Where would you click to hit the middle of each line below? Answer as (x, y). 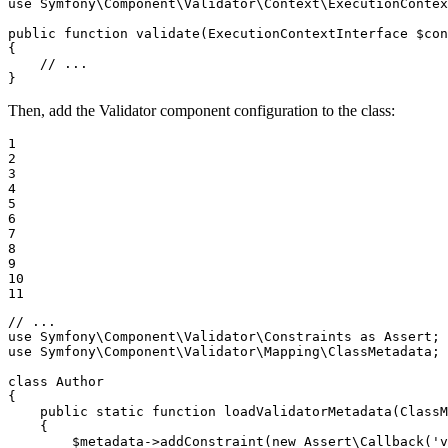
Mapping (292, 351)
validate (168, 33)
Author (80, 381)
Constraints (308, 336)
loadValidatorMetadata (308, 411)
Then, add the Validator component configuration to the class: (201, 110)
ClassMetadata (380, 351)
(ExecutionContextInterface (308, 33)
